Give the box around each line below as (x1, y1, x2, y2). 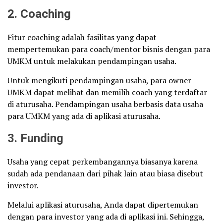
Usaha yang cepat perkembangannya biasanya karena (7, 156, 198, 167)
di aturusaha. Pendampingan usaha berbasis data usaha (7, 98, 203, 110)
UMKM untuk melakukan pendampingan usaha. (7, 55, 176, 66)
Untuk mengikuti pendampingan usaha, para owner (7, 74, 191, 86)
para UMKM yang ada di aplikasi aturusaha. (7, 110, 161, 121)
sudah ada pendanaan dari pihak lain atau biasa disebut (7, 167, 203, 179)
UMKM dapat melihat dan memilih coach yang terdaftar (7, 86, 207, 98)
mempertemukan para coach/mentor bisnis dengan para (7, 43, 210, 55)
